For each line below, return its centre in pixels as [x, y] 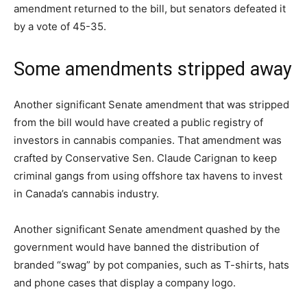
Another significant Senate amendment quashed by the [147, 229]
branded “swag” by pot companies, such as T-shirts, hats [151, 265]
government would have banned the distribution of [136, 247]
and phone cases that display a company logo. [125, 282]
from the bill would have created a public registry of [138, 122]
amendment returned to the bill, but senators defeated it [150, 8]
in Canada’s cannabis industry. [86, 193]
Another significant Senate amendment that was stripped [151, 104]
